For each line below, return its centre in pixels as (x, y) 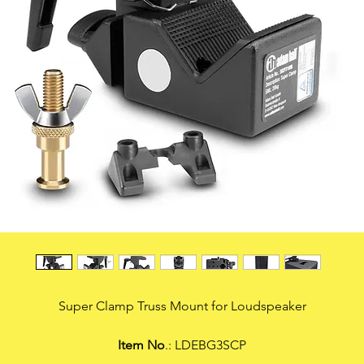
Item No (141, 345)
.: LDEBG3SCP (206, 345)
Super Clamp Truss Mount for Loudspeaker (182, 306)
